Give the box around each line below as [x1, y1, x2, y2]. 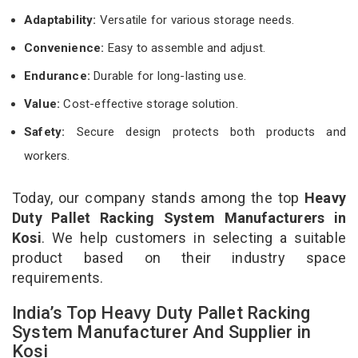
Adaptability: [24, 12, 97, 27]
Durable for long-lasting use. [90, 68, 246, 83]
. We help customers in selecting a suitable [41, 229, 346, 246]
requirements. [12, 268, 104, 286]
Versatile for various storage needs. [96, 12, 295, 27]
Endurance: [24, 68, 90, 83]
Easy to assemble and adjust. [104, 40, 266, 55]
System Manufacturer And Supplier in [12, 321, 312, 342]
